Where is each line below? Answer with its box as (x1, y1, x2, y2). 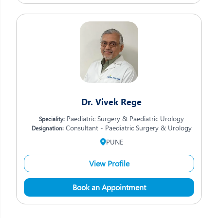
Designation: (31, 124, 64, 132)
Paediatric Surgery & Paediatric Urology (65, 114, 184, 123)
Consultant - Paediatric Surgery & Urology (63, 123, 192, 132)
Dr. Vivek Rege (81, 96, 142, 108)
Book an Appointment (72, 182, 146, 192)
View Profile (89, 158, 129, 168)
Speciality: (39, 115, 65, 123)
